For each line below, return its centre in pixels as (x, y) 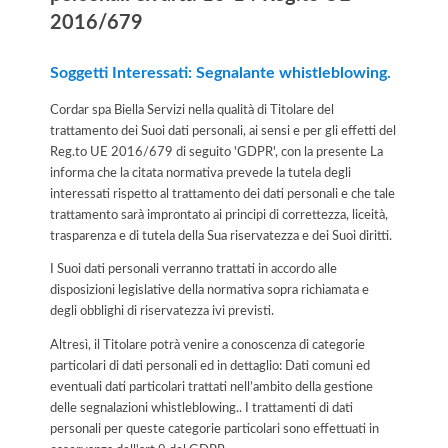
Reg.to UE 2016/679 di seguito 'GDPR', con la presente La (216, 151)
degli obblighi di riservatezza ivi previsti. (162, 311)
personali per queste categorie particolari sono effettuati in (214, 428)
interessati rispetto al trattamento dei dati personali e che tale (222, 193)
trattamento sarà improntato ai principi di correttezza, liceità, (219, 214)
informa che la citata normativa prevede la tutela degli (200, 172)
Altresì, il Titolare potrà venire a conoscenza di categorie (207, 344)
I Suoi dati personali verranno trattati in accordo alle (193, 269)
